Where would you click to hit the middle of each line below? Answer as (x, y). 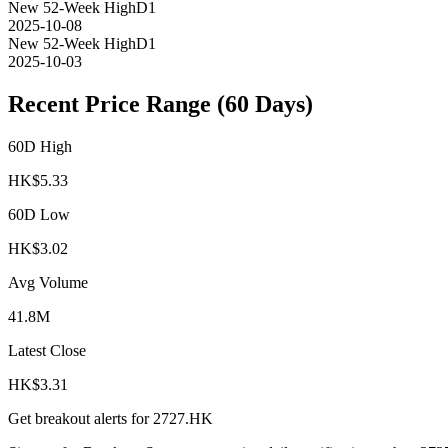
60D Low (39, 215)
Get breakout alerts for (80, 419)
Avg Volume (48, 283)
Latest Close (47, 351)
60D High (40, 147)
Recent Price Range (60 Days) (160, 104)
